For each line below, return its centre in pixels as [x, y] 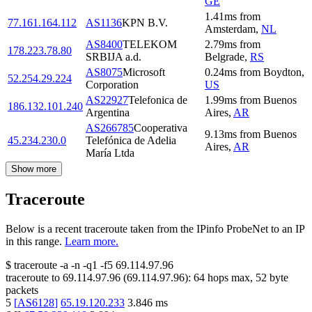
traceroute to [33, 278]
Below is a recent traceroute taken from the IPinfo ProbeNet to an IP [155, 229]
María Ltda [110, 153]
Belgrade [225, 57]
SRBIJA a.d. [114, 57]
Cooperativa [161, 128]
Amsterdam [230, 29]
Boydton [282, 72]
